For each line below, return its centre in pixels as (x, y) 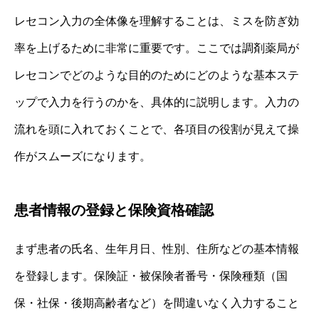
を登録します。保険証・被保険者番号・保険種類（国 (151, 276)
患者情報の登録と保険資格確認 (114, 210)
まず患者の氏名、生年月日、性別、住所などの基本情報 (157, 249)
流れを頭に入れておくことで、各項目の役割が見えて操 (157, 129)
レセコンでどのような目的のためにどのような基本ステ (157, 75)
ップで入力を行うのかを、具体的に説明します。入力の (157, 102)
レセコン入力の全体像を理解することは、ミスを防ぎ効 (157, 21)
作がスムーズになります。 (83, 156)
